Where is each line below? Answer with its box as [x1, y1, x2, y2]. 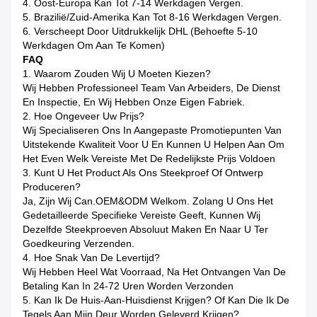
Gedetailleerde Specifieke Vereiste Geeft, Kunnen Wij [23, 209, 260, 221]
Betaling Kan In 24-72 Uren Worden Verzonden [23, 280, 234, 292]
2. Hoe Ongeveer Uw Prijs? [23, 110, 144, 122]
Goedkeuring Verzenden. [23, 238, 134, 250]
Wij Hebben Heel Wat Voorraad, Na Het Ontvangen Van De [23, 266, 286, 278]
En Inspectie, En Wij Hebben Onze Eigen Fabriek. [23, 96, 245, 108]
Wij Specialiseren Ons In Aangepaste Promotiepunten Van [23, 125, 282, 137]
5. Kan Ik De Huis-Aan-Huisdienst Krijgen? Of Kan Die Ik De [23, 294, 289, 306]
